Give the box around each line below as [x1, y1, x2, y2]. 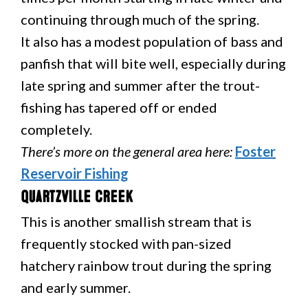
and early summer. [21, 279, 131, 296]
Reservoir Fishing [21, 165, 129, 181]
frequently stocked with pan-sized [21, 235, 232, 252]
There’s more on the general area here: [21, 143, 232, 159]
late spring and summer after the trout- [21, 77, 260, 93]
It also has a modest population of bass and [21, 33, 283, 49]
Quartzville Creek [21, 187, 133, 207]
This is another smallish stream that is [21, 213, 252, 230]
